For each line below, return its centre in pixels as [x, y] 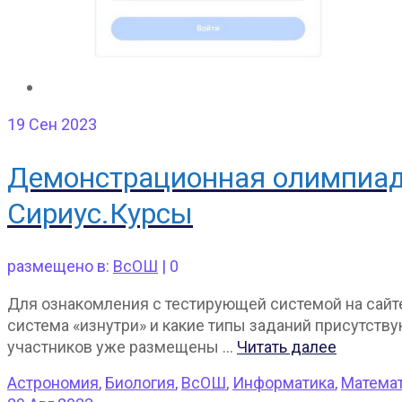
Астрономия [53, 382]
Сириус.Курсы [100, 213]
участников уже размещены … [122, 346]
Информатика [284, 382]
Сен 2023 [61, 125]
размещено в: [60, 266]
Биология [140, 382]
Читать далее [287, 346]
